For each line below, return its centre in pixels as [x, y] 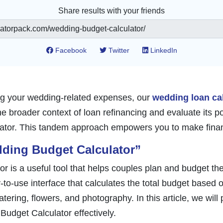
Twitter [118, 50]
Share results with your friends [111, 11]
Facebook [70, 50]
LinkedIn [163, 50]
